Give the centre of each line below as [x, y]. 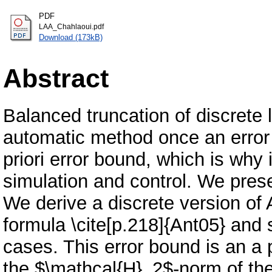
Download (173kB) [71, 38]
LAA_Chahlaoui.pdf [71, 27]
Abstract [56, 78]
